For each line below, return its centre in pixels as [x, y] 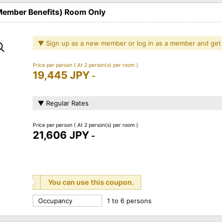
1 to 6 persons [129, 200]
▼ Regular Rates [63, 103]
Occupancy [55, 200]
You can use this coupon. [91, 182]
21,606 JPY [61, 135]
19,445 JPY [61, 75]
